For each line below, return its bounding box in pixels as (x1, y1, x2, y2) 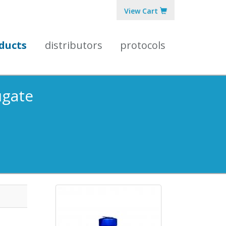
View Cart (124, 6, 160, 16)
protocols (120, 38, 166, 52)
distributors (44, 38, 102, 52)
